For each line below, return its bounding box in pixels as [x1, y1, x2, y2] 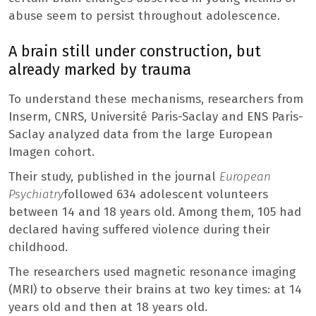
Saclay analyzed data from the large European [8, 127, 273, 142]
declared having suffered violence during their [8, 222, 270, 238]
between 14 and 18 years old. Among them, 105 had [8, 205, 301, 220]
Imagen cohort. [8, 145, 95, 160]
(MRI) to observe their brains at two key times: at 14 [8, 282, 302, 298]
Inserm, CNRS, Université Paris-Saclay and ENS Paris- [8, 109, 303, 125]
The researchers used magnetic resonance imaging [8, 265, 296, 280]
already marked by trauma [8, 61, 191, 80]
